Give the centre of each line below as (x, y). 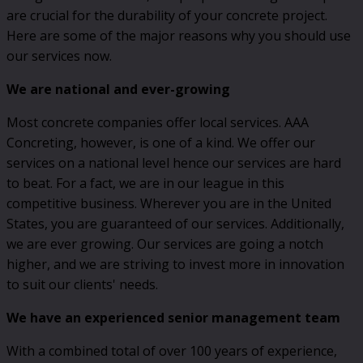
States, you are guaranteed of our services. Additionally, (175, 223)
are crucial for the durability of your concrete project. (167, 15)
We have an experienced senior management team (173, 317)
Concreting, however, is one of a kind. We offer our (161, 142)
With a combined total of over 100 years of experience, (172, 350)
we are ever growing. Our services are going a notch (165, 243)
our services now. (59, 56)
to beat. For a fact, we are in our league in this (145, 183)
